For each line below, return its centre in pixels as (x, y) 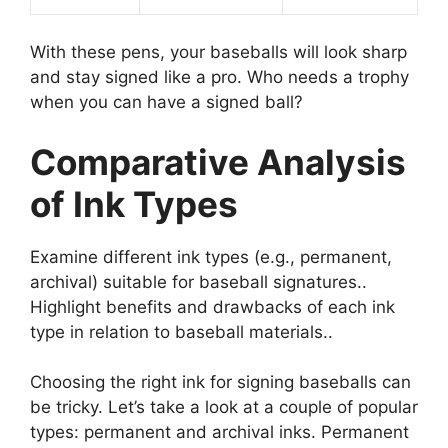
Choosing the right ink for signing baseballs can (220, 382)
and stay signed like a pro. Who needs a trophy (219, 77)
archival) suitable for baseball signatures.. (198, 281)
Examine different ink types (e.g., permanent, (211, 256)
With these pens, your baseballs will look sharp (218, 52)
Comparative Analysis (218, 161)
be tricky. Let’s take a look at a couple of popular (224, 407)
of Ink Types (134, 203)
